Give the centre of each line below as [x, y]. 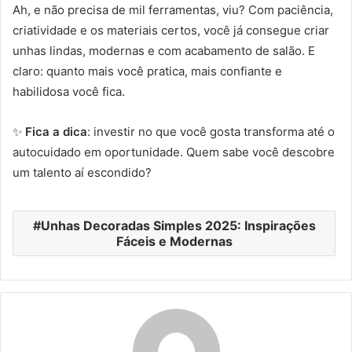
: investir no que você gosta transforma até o [211, 132]
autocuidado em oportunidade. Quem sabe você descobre [174, 152]
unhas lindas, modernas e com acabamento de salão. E [164, 51]
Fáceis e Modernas [174, 242]
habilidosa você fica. [69, 92]
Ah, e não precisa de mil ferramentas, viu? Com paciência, [173, 10]
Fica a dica [56, 132]
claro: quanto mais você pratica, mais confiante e [147, 71]
